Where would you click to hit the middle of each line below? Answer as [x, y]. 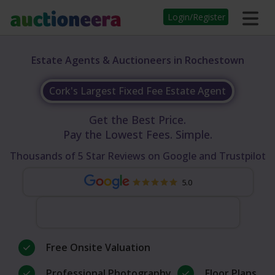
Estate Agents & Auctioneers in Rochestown [137, 60]
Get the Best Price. [137, 120]
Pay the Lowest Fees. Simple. [137, 134]
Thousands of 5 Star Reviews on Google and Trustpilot [137, 156]
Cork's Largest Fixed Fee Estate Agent [137, 91]
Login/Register [196, 17]
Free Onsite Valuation [98, 248]
